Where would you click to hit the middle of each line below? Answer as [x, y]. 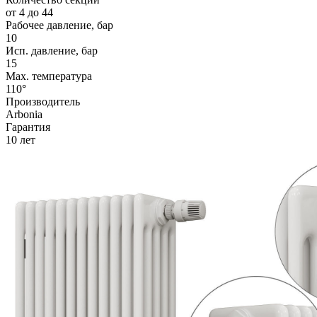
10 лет [21, 140]
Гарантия [28, 127]
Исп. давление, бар [52, 51]
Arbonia [24, 115]
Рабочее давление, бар [59, 25]
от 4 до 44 [29, 13]
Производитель [43, 102]
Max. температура [49, 76]
